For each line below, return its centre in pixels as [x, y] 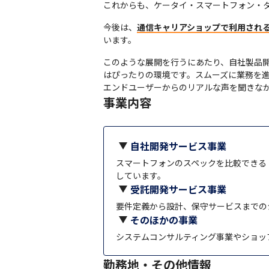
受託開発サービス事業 [178, 189]
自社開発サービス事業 [178, 146]
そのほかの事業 [164, 220]
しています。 [141, 175]
